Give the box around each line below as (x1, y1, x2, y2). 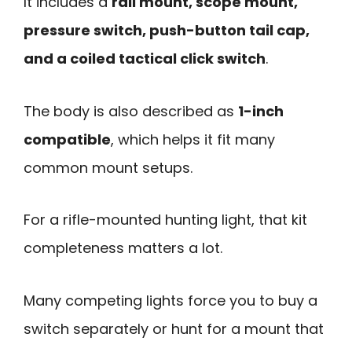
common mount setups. (24, 157, 192, 178)
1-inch (238, 101, 284, 121)
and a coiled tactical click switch (24, 48, 266, 68)
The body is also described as (24, 101, 238, 121)
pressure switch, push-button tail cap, (24, 20, 310, 40)
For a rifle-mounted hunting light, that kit (24, 210, 307, 230)
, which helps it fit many (111, 129, 275, 149)
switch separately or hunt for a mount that (24, 318, 324, 339)
